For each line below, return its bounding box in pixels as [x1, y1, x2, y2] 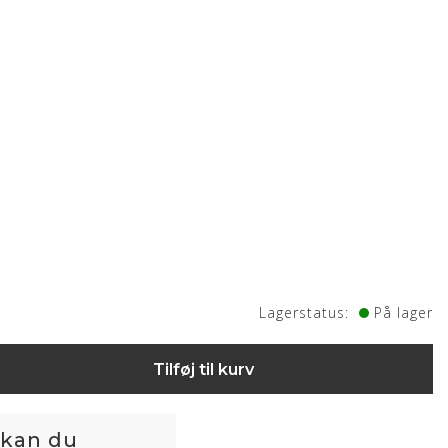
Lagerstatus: [259, 303, 349, 323]
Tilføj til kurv [152, 360, 254, 380]
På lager [374, 303, 433, 323]
